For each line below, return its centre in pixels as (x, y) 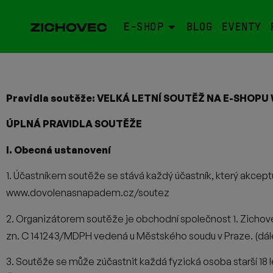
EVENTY (241, 27)
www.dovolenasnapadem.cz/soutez (88, 193)
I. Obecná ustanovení (58, 150)
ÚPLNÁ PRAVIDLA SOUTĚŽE (74, 124)
